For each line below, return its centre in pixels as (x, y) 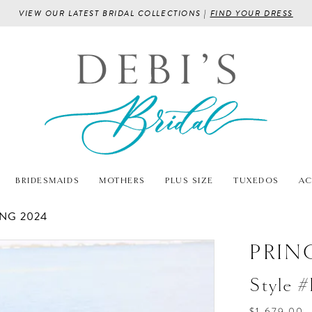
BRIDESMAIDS (48, 180)
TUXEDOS (256, 180)
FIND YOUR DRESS (251, 13)
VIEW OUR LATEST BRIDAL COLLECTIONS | (115, 13)
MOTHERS (122, 180)
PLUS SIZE (189, 180)
